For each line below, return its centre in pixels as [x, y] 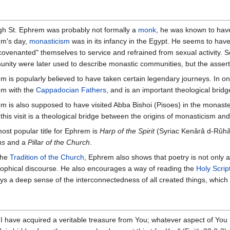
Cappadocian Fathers [71, 90]
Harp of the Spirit [127, 131]
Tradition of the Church [47, 157]
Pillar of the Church [59, 142]
